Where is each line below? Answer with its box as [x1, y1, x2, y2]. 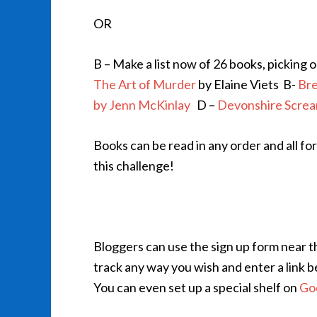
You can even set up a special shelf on [93, 279, 299, 295]
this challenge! [93, 158, 174, 173]
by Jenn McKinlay [93, 97, 190, 113]
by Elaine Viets [196, 76, 279, 92]
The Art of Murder [93, 76, 196, 92]
